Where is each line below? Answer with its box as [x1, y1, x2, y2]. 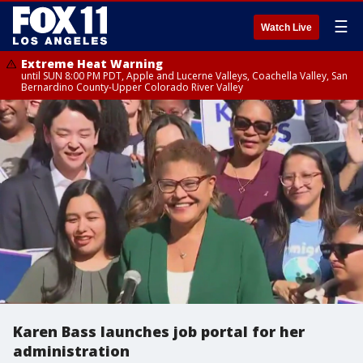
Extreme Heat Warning [21, 56, 163, 71]
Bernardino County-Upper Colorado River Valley [21, 80, 243, 94]
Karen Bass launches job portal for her [13, 322, 305, 341]
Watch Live [261, 22, 312, 33]
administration [13, 341, 130, 361]
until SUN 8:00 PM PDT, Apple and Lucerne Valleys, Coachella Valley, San [21, 69, 348, 83]
